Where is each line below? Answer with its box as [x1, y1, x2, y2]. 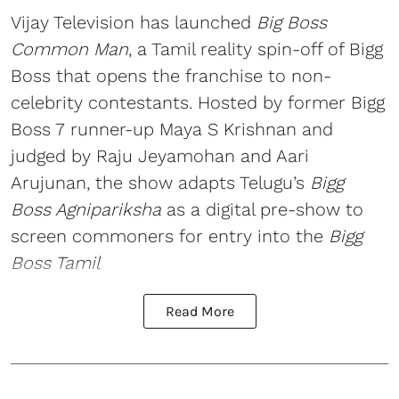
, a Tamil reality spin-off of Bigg [128, 37, 383, 60]
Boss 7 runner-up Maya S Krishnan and [11, 118, 333, 140]
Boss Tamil [11, 251, 100, 273]
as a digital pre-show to [161, 198, 363, 220]
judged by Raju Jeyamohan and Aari [11, 144, 309, 167]
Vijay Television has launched [11, 11, 256, 33]
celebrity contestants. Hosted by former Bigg [11, 91, 385, 113]
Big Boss [256, 11, 327, 33]
